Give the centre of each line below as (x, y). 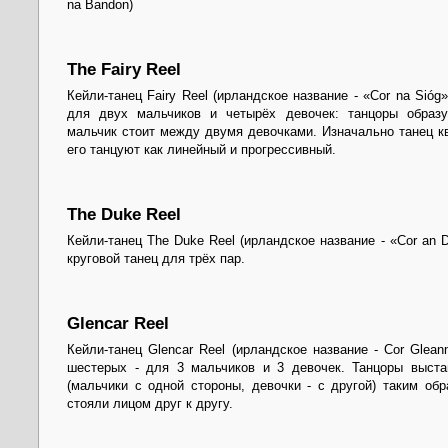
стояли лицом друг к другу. (150, 404)
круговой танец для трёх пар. (156, 259)
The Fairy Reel (124, 69)
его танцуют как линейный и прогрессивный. (201, 150)
